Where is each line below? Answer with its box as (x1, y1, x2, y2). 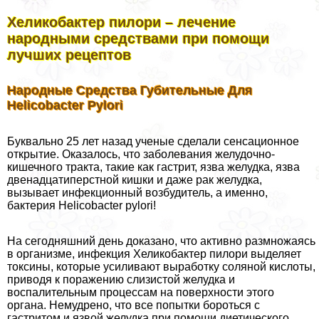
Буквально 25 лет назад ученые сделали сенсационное (7, 135, 299, 148)
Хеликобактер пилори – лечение (7, 14, 236, 30)
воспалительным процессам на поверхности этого (7, 286, 274, 299)
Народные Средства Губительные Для (7, 83, 253, 98)
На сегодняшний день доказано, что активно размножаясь (7, 235, 315, 248)
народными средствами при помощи (7, 30, 269, 46)
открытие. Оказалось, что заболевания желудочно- (7, 148, 275, 161)
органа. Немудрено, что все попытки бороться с (7, 299, 260, 312)
